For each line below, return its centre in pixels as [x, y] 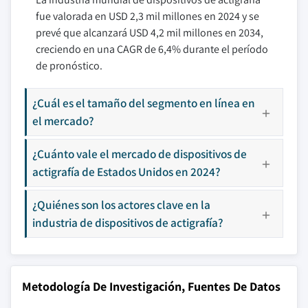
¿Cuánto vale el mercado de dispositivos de [140, 154]
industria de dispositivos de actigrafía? [128, 222]
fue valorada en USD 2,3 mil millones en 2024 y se [147, 16]
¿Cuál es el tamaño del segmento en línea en [144, 103]
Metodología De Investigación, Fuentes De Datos [151, 286]
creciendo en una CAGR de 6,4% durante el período [152, 49]
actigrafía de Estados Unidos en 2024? [126, 172]
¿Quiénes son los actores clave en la [121, 205]
